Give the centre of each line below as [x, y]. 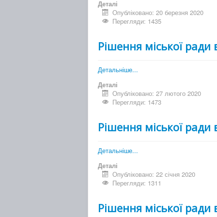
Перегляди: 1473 [137, 102]
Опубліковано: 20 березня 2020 [158, 13]
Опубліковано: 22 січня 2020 [154, 174]
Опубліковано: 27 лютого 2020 [157, 93]
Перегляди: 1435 [137, 21]
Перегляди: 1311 [137, 183]
